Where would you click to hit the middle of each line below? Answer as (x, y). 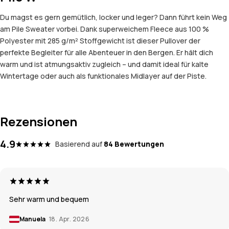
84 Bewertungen (134, 144)
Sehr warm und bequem (49, 199)
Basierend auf (79, 144)
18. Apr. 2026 (70, 219)
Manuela (33, 219)
